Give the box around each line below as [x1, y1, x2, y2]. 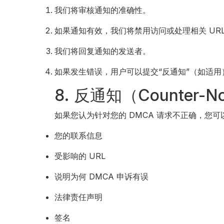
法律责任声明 [54, 192, 103, 202]
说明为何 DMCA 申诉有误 [54, 171, 149, 181]
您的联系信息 [54, 130, 103, 140]
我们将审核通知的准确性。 [54, 5, 151, 15]
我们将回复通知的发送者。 [54, 46, 151, 56]
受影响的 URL [54, 151, 106, 161]
